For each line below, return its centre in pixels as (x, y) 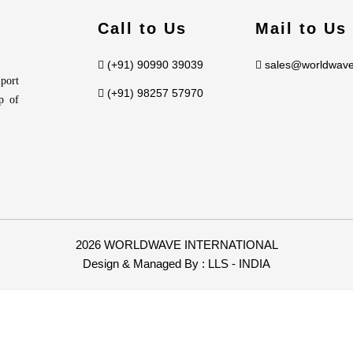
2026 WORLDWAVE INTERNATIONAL (176, 245)
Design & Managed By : (145, 264)
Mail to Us (301, 28)
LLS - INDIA (239, 264)
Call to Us (143, 28)
